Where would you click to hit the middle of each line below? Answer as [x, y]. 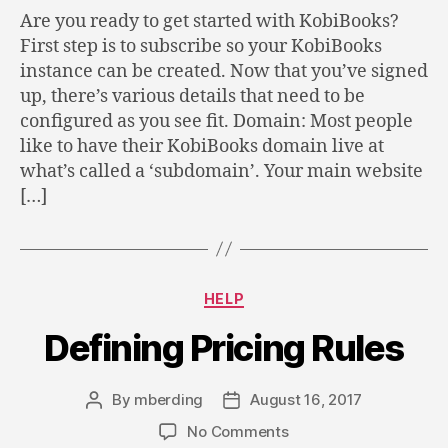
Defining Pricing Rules [224, 348]
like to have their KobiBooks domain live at [202, 146]
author [116, 422]
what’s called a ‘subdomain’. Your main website [221, 171]
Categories [267, 294]
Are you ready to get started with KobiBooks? [209, 21]
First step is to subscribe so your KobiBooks [201, 46]
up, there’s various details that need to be [192, 96]
